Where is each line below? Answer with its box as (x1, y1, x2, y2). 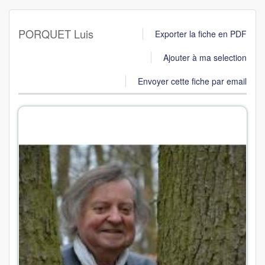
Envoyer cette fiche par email (138, 75, 247, 88)
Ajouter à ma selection (163, 51, 247, 64)
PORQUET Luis (18, 26, 93, 42)
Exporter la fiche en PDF (155, 28, 247, 40)
